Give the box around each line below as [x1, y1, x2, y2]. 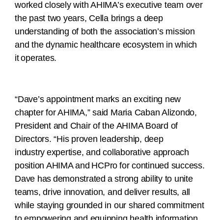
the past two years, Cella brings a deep [15, 13, 163, 24]
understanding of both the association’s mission [15, 27, 195, 37]
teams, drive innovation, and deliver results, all [15, 187, 191, 197]
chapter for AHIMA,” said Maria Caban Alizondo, [15, 108, 197, 118]
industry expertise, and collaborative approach [15, 147, 189, 158]
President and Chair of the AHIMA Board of [15, 121, 178, 131]
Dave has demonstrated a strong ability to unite [15, 174, 193, 184]
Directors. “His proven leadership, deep [15, 134, 164, 144]
